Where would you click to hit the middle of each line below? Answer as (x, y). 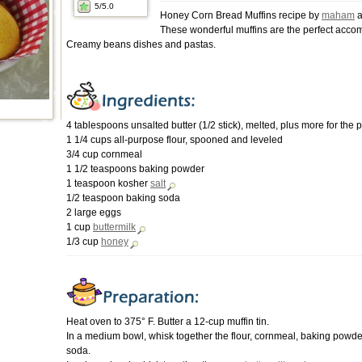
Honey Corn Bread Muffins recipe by (241, 15)
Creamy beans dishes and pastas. (141, 44)
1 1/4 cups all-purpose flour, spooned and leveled (175, 140)
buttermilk (114, 227)
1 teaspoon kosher (108, 183)
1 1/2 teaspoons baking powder (135, 169)
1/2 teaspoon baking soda (123, 198)
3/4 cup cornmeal (104, 154)
